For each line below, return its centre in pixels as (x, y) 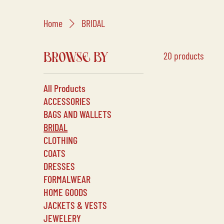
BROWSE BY (76, 57)
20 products (184, 55)
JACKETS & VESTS (75, 205)
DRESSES (59, 166)
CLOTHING (61, 140)
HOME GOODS (66, 192)
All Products (65, 88)
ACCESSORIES (67, 101)
